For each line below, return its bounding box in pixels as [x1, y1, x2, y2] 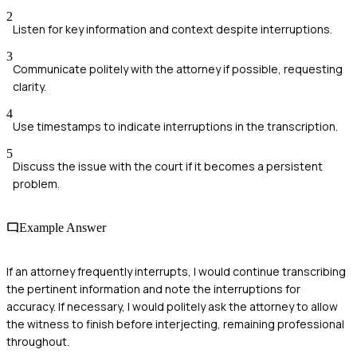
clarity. [13, 78, 46, 94]
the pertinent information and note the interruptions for [6, 281, 300, 297]
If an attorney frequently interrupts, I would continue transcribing [6, 264, 346, 280]
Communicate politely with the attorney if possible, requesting [13, 61, 343, 76]
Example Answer [19, 220, 106, 234]
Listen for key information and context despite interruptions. [13, 21, 332, 37]
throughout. [6, 334, 69, 350]
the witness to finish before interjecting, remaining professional [6, 316, 344, 332]
